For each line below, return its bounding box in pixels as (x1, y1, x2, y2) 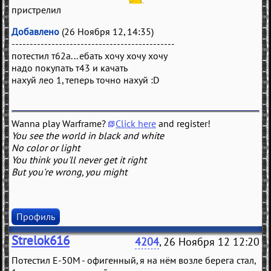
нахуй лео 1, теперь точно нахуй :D (11, 74, 159, 87)
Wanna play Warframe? (11, 117, 108, 130)
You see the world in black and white (11, 129, 164, 142)
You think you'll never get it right (11, 154, 146, 166)
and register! (156, 117, 211, 130)
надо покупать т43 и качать (11, 62, 128, 74)
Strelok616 (11, 232, 70, 249)
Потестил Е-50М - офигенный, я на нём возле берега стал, (11, 254, 256, 267)
